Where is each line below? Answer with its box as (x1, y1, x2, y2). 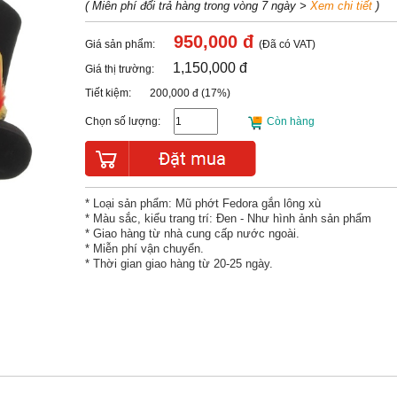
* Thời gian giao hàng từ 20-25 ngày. (85, 258, 274, 271)
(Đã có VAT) (259, 38, 316, 51)
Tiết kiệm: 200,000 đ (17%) (85, 87, 231, 100)
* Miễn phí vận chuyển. (85, 243, 205, 256)
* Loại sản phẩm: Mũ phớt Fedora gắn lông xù (85, 198, 322, 211)
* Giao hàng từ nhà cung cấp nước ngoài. (85, 228, 300, 241)
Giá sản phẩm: (85, 38, 175, 51)
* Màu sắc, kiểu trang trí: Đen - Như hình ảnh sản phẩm (85, 213, 372, 226)
